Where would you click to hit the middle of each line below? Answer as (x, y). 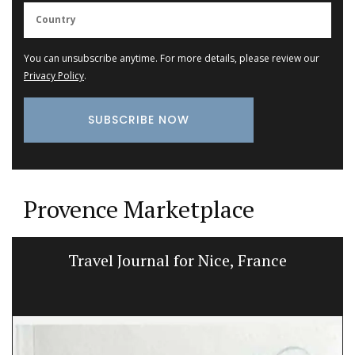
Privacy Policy (54, 76)
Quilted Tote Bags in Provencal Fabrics (177, 261)
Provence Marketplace (139, 210)
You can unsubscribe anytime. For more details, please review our (172, 59)
